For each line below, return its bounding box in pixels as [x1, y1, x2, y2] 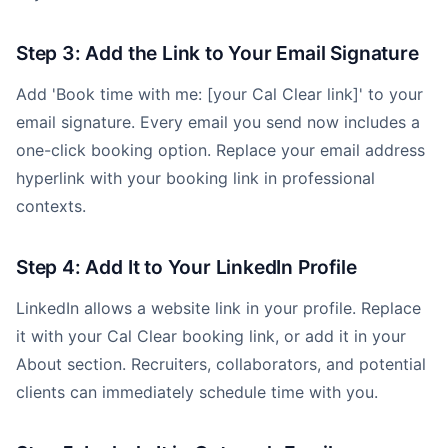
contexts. [16, 196, 86, 216]
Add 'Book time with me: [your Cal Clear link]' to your [16, 84, 423, 104]
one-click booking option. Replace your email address [16, 140, 425, 160]
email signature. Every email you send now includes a [16, 112, 420, 132]
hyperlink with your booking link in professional [16, 168, 375, 188]
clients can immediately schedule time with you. [16, 382, 378, 402]
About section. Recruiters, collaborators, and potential [16, 354, 426, 374]
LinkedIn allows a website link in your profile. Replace [16, 298, 421, 318]
